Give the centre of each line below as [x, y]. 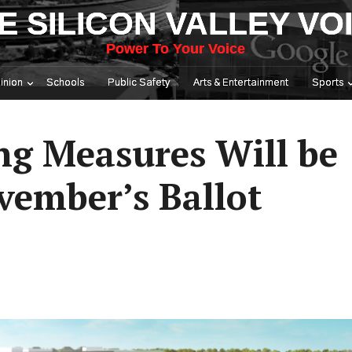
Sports [328, 83]
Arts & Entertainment [241, 83]
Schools [65, 83]
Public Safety [139, 83]
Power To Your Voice [176, 49]
